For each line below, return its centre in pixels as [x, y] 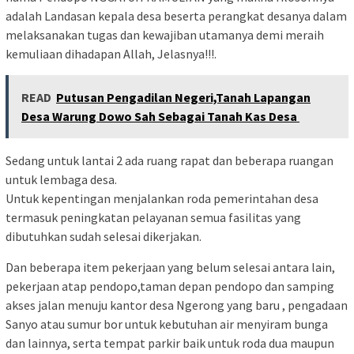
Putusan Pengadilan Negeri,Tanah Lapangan [183, 98]
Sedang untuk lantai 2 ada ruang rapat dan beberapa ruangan [169, 161]
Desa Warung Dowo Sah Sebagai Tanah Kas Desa [160, 117]
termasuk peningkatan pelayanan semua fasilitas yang [153, 218]
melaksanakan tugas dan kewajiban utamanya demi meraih [165, 35]
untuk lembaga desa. [61, 180]
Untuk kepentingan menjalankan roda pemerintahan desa [162, 199]
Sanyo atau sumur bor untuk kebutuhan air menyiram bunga [167, 324]
